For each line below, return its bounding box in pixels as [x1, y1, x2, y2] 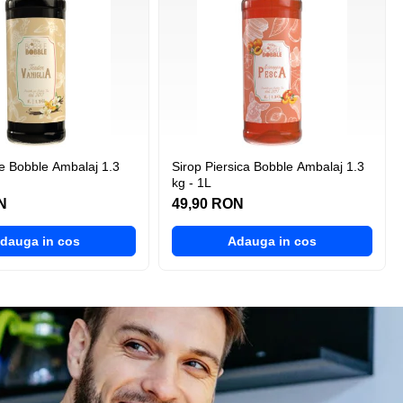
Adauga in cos [228, 234, 317, 249]
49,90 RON [172, 196, 244, 212]
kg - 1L [172, 175, 211, 191]
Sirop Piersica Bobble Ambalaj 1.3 [172, 159, 254, 175]
